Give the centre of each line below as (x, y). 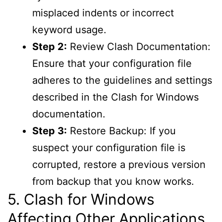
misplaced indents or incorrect (103, 13)
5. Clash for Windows (81, 199)
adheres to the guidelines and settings (122, 81)
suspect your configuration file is (109, 148)
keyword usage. (69, 30)
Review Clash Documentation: (139, 47)
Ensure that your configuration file (112, 64)
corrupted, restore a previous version (119, 165)
